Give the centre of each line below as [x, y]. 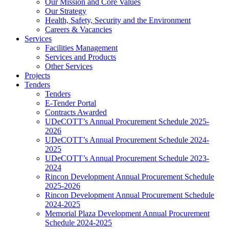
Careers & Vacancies [78, 29]
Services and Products [81, 57]
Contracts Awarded [76, 112]
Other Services [69, 66]
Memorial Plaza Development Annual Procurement [127, 213]
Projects [37, 75]
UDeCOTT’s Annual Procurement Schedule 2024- [127, 140]
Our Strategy [66, 11]
